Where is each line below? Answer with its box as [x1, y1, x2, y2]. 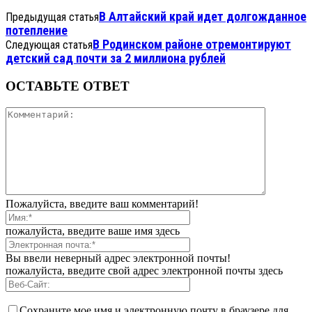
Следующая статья [6, 38, 93, 52]
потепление [6, 23, 68, 38]
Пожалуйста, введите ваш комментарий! [6, 197, 198, 210]
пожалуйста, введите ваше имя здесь [6, 224, 180, 237]
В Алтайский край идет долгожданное [99, 9, 306, 24]
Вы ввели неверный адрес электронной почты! [6, 251, 231, 264]
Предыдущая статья [6, 10, 99, 24]
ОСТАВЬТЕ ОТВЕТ [6, 79, 130, 94]
